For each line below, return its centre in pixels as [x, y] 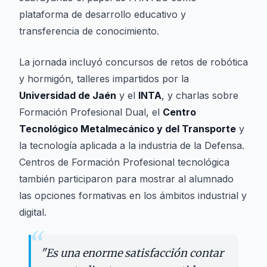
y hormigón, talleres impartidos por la [104, 79]
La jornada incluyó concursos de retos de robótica [133, 62]
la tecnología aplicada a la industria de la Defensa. [132, 145]
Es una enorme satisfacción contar [135, 253]
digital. [33, 212]
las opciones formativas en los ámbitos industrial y [133, 195]
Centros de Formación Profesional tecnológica [124, 162]
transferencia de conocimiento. [89, 31]
